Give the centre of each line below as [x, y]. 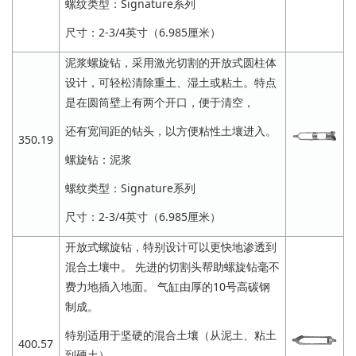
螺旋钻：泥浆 [99, 160]
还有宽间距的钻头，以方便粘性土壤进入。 [171, 130]
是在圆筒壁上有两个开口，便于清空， [160, 102]
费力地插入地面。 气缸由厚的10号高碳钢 [168, 286]
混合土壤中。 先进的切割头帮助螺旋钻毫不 [172, 266]
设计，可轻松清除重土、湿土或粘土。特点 [171, 82]
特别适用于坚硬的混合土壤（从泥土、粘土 [171, 335]
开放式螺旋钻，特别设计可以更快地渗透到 [171, 246]
